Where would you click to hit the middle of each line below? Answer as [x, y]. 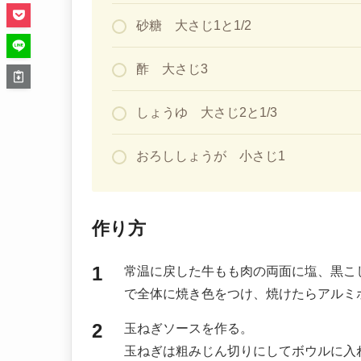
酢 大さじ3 [172, 68]
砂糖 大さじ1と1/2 [194, 25]
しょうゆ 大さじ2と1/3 [207, 112]
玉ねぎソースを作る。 [189, 328]
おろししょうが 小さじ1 [211, 156]
